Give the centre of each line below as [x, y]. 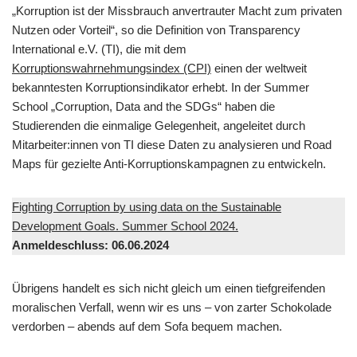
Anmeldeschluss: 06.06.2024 [90, 245]
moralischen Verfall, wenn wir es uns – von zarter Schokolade [172, 307]
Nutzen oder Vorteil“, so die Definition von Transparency [156, 30]
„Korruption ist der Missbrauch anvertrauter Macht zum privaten [177, 11]
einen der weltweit [259, 68]
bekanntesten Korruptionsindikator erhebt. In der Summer [161, 87]
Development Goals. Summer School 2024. [125, 226]
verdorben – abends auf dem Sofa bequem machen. [147, 326]
